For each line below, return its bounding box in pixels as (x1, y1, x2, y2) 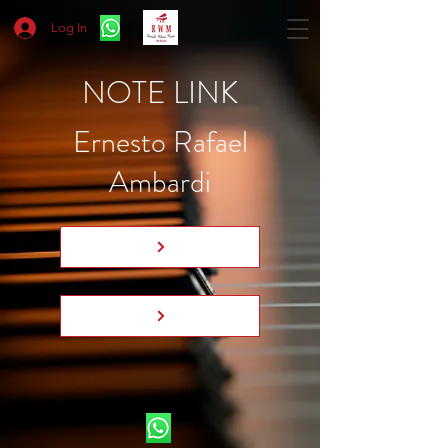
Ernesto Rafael (72, 121, 248, 163)
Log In (50, 20, 87, 35)
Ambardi (109, 161, 211, 203)
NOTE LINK (82, 70, 238, 115)
